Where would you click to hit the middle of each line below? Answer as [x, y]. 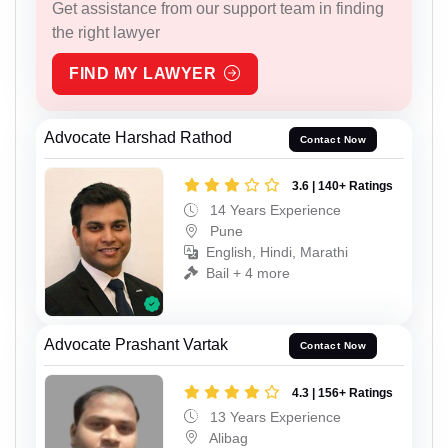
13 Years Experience [273, 416]
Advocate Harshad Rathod [138, 138]
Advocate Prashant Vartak [136, 344]
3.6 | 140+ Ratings [342, 186]
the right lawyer [106, 32]
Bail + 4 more [248, 273]
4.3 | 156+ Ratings [342, 392]
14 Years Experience [273, 210]
